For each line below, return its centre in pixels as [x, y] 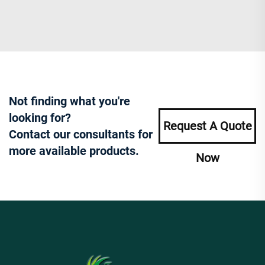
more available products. [74, 151]
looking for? [40, 117]
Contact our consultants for [81, 134]
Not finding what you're [70, 101]
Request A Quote [207, 126]
